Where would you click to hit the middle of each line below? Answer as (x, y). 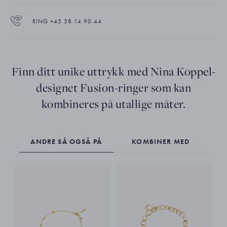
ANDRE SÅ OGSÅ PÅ (66, 141)
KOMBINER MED (161, 141)
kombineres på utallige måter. (113, 104)
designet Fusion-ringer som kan (113, 87)
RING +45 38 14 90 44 (67, 21)
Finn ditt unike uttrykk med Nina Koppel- (113, 71)
